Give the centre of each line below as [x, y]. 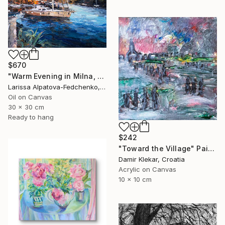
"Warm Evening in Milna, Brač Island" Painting [100, 76]
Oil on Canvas [30, 97]
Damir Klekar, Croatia [152, 159]
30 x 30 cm [26, 107]
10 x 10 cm [135, 179]
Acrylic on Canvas [147, 169]
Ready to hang [31, 117]
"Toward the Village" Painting [211, 148]
